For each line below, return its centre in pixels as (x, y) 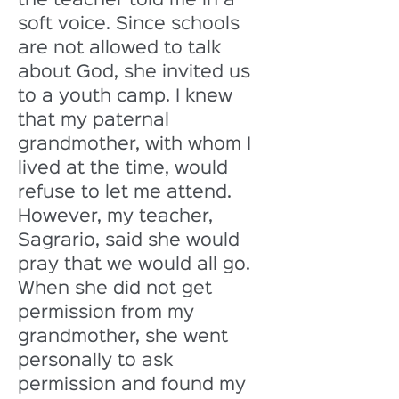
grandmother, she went (126, 337)
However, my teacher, (118, 216)
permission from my (109, 313)
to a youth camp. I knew (128, 96)
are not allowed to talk (122, 48)
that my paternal (96, 120)
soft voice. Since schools (131, 24)
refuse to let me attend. (127, 192)
